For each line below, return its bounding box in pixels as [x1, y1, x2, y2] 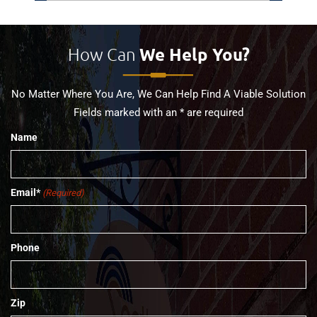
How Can [67, 45, 139, 64]
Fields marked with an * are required [74, 105, 243, 119]
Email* [11, 186, 40, 198]
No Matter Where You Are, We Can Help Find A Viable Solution [11, 87, 306, 100]
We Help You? [139, 45, 250, 64]
